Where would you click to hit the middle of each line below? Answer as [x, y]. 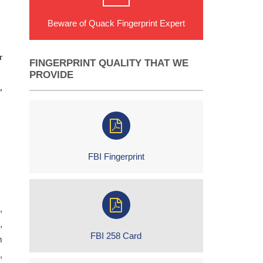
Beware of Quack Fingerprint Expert [116, 23]
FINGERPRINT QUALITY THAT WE [109, 63]
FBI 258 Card [116, 236]
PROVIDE [51, 75]
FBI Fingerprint [116, 156]
